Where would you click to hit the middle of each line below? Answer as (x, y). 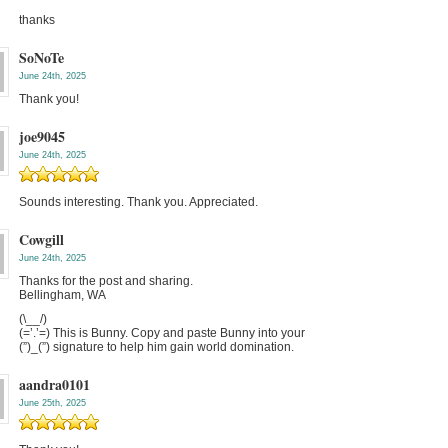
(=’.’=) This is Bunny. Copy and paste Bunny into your (162, 333)
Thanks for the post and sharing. (106, 281)
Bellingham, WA (62, 295)
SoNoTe (41, 57)
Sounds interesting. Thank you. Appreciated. (138, 202)
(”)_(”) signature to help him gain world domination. (156, 347)
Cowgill (41, 239)
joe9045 (42, 136)
